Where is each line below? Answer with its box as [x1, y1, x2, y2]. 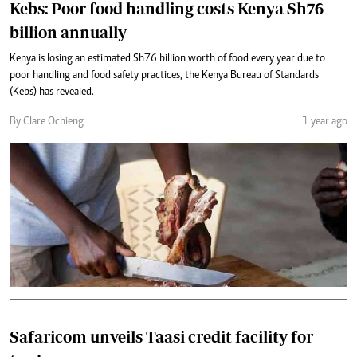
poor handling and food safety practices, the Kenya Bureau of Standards [10, 69, 319, 81]
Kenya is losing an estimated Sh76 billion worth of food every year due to [10, 53, 325, 65]
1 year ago [302, 116, 347, 127]
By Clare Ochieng [10, 116, 84, 127]
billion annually [10, 22, 127, 41]
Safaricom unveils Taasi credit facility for [10, 327, 313, 346]
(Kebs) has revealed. [10, 86, 94, 98]
